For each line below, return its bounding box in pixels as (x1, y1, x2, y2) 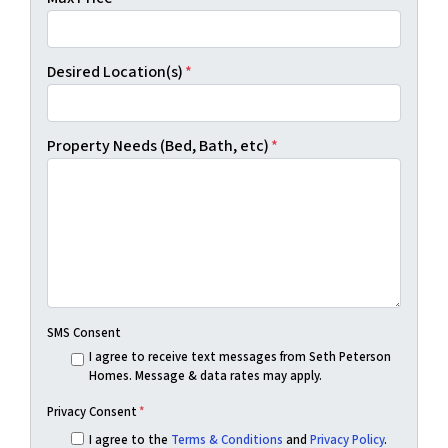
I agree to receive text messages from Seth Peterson (88, 347, 391, 366)
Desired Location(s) (47, 60, 183, 83)
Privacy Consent (47, 402, 137, 421)
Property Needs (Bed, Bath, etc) (47, 134, 269, 157)
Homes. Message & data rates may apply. (88, 366, 322, 385)
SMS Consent (47, 323, 121, 342)
